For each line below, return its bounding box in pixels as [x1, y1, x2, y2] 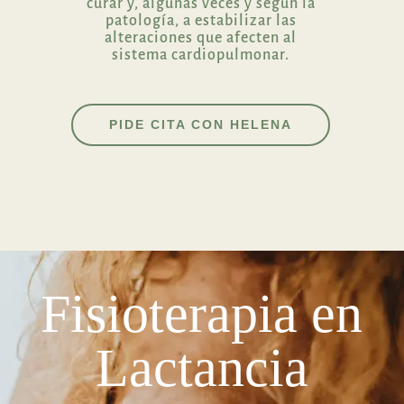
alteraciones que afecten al [105, 29, 297, 46]
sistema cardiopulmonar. [112, 46, 289, 63]
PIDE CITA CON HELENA [109, 116, 292, 132]
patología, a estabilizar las [105, 12, 297, 29]
